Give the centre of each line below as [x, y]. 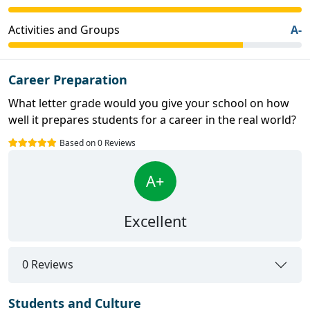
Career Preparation [68, 79]
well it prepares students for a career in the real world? [152, 119]
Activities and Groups [64, 29]
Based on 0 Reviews [98, 143]
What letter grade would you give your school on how [149, 103]
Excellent [155, 221]
